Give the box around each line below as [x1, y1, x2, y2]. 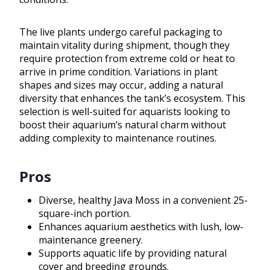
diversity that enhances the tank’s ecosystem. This [19, 92, 245, 105]
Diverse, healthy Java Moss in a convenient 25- [39, 193, 248, 207]
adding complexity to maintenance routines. [19, 131, 216, 145]
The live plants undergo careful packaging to [19, 25, 222, 39]
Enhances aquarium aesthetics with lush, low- [39, 220, 243, 234]
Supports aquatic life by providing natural [39, 246, 227, 260]
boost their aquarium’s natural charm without [19, 118, 226, 132]
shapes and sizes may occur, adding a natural [19, 78, 223, 92]
